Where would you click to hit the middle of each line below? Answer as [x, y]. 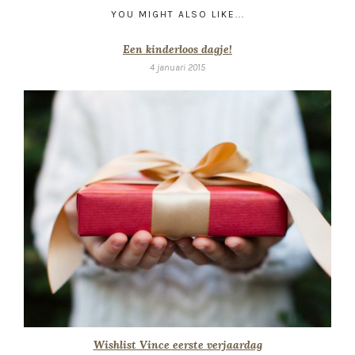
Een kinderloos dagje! [177, 50]
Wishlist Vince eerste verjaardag [177, 344]
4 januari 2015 [177, 68]
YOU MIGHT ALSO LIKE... [177, 15]
